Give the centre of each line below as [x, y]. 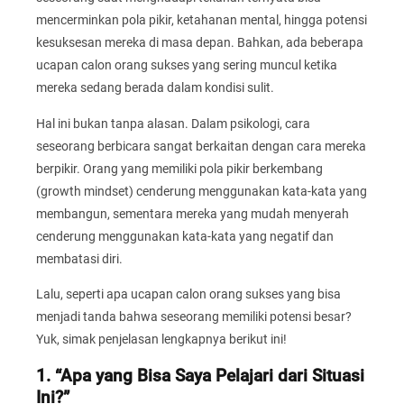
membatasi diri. [79, 258]
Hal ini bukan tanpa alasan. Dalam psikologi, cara [173, 123]
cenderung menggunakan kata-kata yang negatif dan [185, 236]
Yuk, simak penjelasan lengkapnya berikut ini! [161, 340]
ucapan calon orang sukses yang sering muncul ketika [187, 65]
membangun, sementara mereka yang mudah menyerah [193, 213]
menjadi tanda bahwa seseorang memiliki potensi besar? [194, 317]
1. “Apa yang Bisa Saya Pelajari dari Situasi [200, 376]
